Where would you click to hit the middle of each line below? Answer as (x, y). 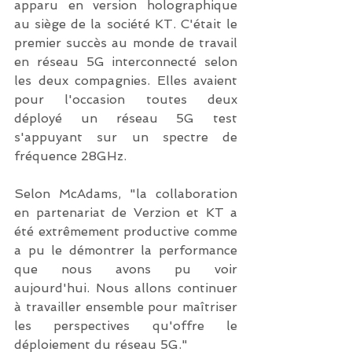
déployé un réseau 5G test (126, 119)
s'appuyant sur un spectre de (126, 137)
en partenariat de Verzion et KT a (126, 213)
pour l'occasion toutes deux (126, 100)
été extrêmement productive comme (126, 232)
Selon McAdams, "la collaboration (126, 194)
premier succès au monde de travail (126, 43)
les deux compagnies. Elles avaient (126, 81)
